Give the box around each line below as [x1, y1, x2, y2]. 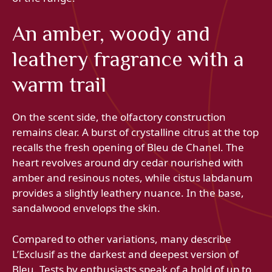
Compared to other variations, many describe [12, 231, 231, 246]
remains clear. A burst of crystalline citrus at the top [12, 125, 259, 140]
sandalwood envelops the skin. [12, 201, 160, 216]
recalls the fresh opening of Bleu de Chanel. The [12, 140, 244, 155]
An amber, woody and [12, 21, 210, 46]
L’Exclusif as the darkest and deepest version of [12, 246, 239, 261]
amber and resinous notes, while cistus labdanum [12, 171, 253, 185]
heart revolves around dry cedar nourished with [12, 155, 243, 170]
